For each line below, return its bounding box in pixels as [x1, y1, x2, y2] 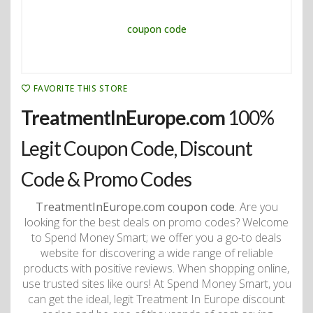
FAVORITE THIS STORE [33, 82, 128, 95]
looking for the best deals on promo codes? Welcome [24, 214, 289, 231]
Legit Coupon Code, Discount [21, 136, 252, 161]
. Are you [234, 199, 278, 215]
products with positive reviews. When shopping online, [24, 261, 289, 277]
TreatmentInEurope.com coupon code [35, 199, 235, 215]
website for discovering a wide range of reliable [40, 245, 273, 261]
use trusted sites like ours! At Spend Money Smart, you [22, 276, 291, 292]
